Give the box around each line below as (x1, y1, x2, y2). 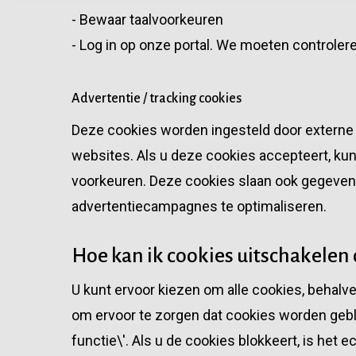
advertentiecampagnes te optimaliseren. (72, 198, 327, 215)
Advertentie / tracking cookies (72, 91, 242, 106)
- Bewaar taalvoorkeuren (72, 11, 223, 28)
